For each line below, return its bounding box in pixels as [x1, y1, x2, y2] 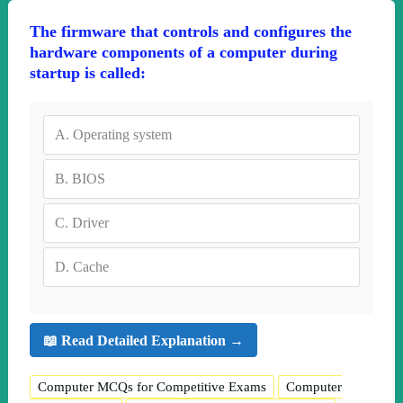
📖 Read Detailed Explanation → [42, 332, 244, 348]
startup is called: [29, 64, 146, 83]
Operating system [72, 127, 172, 143]
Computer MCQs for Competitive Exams [37, 380, 266, 395]
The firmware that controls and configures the [29, 22, 352, 41]
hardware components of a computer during [29, 43, 337, 62]
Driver [71, 215, 109, 231]
